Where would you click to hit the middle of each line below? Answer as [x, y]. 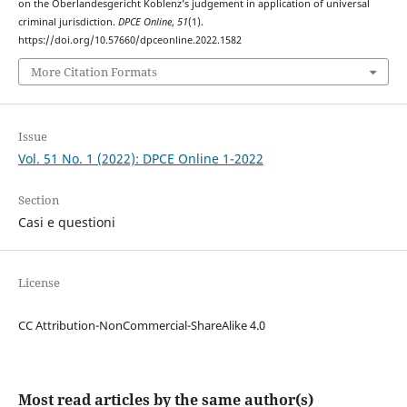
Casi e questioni [66, 223]
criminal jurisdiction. [68, 21]
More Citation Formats [94, 72]
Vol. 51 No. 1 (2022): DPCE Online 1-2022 [140, 159]
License [39, 283]
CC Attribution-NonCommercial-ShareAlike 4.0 [141, 326]
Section [38, 200]
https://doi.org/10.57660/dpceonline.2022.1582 [129, 40]
